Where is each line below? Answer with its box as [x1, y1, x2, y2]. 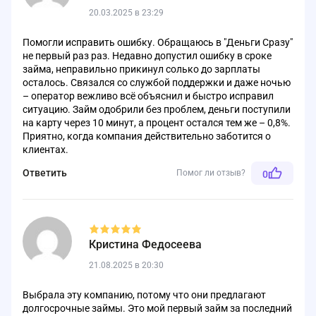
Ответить [23, 167, 67, 179]
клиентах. [23, 143, 68, 155]
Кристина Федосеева [89, 237, 202, 251]
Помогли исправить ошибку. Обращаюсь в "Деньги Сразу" [23, 36, 293, 48]
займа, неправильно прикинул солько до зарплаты [23, 63, 260, 75]
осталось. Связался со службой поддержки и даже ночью [23, 76, 291, 88]
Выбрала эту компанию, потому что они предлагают [23, 288, 266, 300]
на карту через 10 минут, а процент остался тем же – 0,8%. [23, 116, 291, 128]
